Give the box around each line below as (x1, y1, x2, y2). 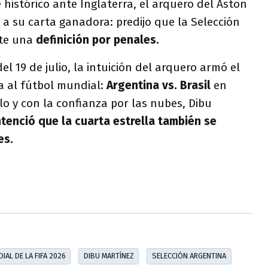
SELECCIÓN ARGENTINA (151, 251, 226, 261)
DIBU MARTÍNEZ (83, 251, 134, 261)
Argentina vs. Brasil (106, 78, 211, 92)
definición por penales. (36, 32, 159, 47)
